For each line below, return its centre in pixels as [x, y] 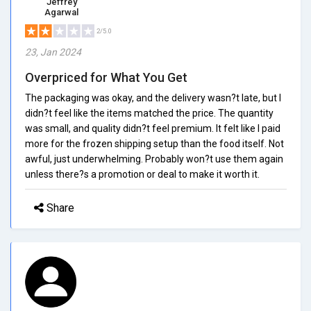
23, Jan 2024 [53, 52]
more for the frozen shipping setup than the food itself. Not [154, 143]
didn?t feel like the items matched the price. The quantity [149, 113]
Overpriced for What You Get [106, 77]
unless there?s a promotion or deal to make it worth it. [142, 174]
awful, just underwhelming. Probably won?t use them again [154, 159]
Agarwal [61, 12]
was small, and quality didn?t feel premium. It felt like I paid [153, 128]
